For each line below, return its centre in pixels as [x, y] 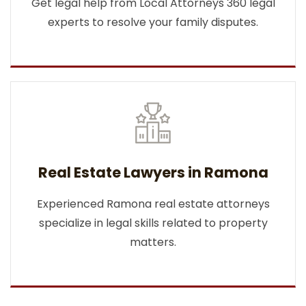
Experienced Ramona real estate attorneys [153, 204]
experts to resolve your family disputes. [153, 22]
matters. [153, 242]
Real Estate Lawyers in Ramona [153, 172]
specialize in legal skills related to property [153, 223]
